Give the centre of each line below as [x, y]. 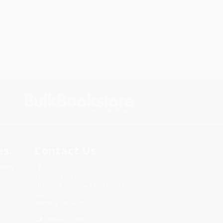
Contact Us [65, 150]
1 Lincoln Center [56, 176]
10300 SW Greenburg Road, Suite [79, 185]
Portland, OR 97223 [61, 203]
